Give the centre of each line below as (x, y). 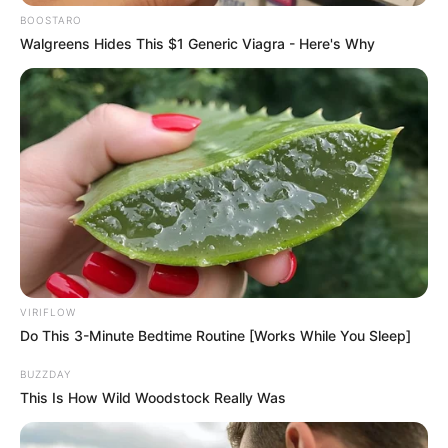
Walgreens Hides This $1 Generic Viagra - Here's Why (197, 44)
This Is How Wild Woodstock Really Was (153, 397)
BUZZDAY (45, 373)
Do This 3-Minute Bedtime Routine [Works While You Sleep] (215, 335)
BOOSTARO (51, 20)
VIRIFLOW (48, 311)
